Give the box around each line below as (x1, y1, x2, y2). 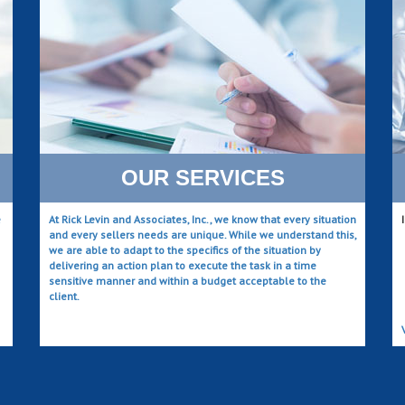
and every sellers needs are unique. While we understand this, (49, 227, 356, 241)
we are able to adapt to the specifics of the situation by (49, 242, 321, 257)
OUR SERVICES (120, 165, 285, 190)
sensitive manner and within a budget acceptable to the (49, 273, 326, 287)
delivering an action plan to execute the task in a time (49, 258, 316, 272)
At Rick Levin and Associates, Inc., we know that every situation (49, 212, 356, 226)
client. (49, 288, 80, 303)
